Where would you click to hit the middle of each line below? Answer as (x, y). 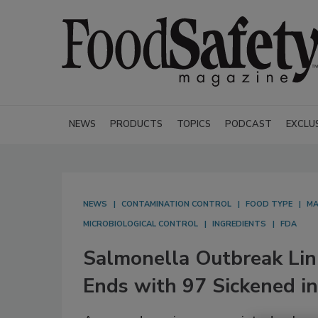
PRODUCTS (136, 124)
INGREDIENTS (239, 224)
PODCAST (248, 124)
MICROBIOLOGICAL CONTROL (141, 224)
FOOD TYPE (269, 204)
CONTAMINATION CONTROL (176, 204)
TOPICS (194, 124)
